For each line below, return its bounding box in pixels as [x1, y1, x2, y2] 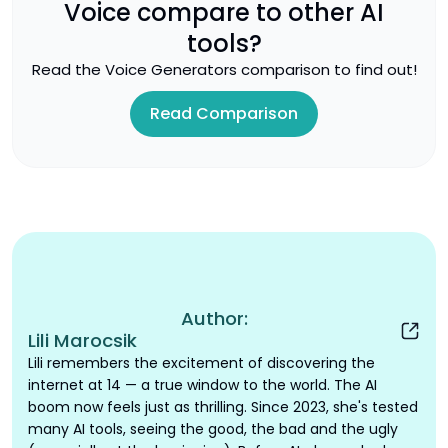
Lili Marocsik [28, 328, 137, 354]
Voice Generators [104, 59, 237, 81]
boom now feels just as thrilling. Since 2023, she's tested [28, 397, 418, 418]
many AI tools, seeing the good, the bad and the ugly [28, 419, 398, 440]
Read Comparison [150, 102, 298, 126]
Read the [31, 59, 105, 81]
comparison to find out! [236, 59, 417, 81]
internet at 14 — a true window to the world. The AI [28, 375, 377, 396]
